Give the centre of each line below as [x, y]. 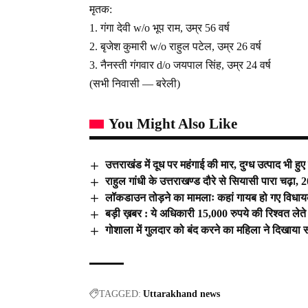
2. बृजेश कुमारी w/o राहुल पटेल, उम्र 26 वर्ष [175, 46]
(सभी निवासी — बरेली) [135, 83]
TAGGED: [120, 294]
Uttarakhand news [181, 294]
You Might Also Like [173, 123]
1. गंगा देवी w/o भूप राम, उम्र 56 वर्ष [159, 27]
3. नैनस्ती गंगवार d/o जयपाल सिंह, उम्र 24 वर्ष [180, 65]
